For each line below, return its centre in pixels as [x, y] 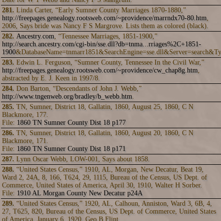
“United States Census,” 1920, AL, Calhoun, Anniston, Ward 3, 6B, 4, [114, 203]
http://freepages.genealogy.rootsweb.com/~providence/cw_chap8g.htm [100, 70]
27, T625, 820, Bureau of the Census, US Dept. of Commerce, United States [109, 211]
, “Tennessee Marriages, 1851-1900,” [106, 36]
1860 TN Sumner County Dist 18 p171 [71, 149]
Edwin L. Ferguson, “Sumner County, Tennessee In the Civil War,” [110, 62]
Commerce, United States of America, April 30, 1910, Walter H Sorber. [102, 185]
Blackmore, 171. [25, 141]
